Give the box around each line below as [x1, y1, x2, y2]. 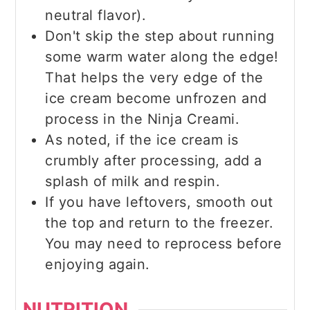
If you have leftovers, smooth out [45, 193, 273, 210]
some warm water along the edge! [45, 48, 279, 65]
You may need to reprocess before [45, 235, 282, 252]
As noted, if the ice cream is [45, 131, 239, 148]
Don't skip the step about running [45, 27, 275, 44]
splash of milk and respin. [45, 172, 221, 190]
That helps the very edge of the [45, 69, 264, 86]
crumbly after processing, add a [45, 152, 262, 169]
